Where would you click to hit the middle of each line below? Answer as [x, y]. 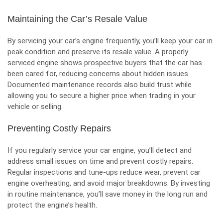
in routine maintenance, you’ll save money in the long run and [108, 194]
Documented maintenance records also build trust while [100, 85]
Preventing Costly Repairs [59, 128]
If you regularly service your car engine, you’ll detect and [100, 150]
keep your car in [187, 41]
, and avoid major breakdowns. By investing [140, 183]
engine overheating [39, 183]
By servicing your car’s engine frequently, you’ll [84, 41]
